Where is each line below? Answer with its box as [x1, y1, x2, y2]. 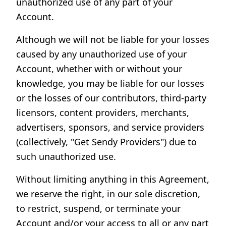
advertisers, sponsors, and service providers [16, 121, 204, 133]
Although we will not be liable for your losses [16, 33, 209, 45]
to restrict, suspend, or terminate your [16, 202, 181, 214]
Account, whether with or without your [16, 63, 182, 75]
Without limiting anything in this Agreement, [16, 173, 209, 185]
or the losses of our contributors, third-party [16, 92, 206, 104]
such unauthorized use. [16, 150, 116, 162]
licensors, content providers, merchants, [16, 106, 189, 119]
